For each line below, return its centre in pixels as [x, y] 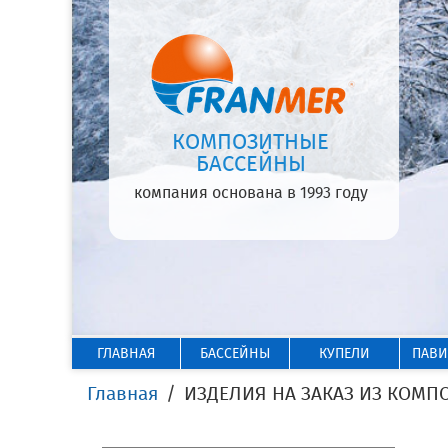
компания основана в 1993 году [250, 192]
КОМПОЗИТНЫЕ [250, 141]
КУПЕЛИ [344, 353]
